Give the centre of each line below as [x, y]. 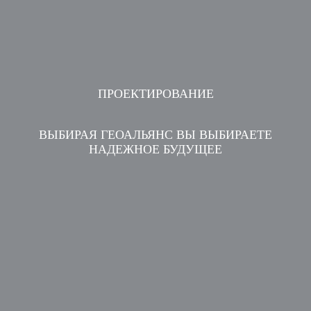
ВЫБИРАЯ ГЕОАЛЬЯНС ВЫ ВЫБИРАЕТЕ [155, 135]
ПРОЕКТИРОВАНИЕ [155, 93]
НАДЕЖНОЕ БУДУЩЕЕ [155, 150]
